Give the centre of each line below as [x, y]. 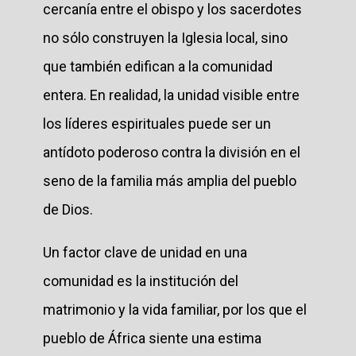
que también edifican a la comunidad [158, 66]
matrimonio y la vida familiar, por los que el [175, 309]
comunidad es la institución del [141, 281]
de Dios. [68, 209]
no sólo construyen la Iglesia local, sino [165, 37]
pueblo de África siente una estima [152, 338]
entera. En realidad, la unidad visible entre [171, 95]
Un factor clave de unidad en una [145, 252]
